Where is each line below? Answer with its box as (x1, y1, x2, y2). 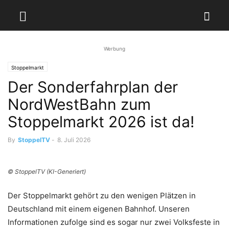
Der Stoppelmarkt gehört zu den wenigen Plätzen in (8, 191, 196, 200)
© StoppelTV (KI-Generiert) (8, 168, 86, 175)
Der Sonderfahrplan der (8, 78, 178, 96)
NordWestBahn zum (8, 95, 151, 113)
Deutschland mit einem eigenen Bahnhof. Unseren (8, 204, 190, 214)
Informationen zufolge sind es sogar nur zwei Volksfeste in (8, 217, 220, 227)
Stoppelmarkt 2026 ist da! (8, 112, 194, 131)
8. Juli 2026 (57, 136, 90, 144)
